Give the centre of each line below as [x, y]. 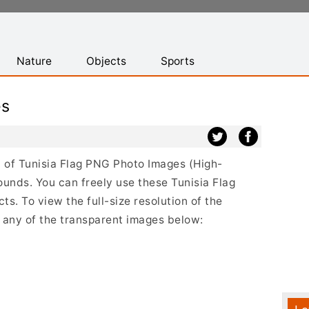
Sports [178, 61]
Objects [106, 61]
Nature [34, 61]
